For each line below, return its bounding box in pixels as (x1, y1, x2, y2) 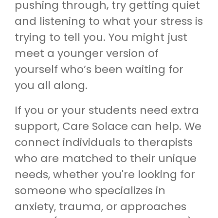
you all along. (15, 77, 88, 93)
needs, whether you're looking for (15, 166, 195, 182)
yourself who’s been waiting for (15, 61, 183, 77)
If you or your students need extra (15, 102, 199, 118)
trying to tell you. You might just (15, 29, 187, 45)
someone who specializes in (15, 182, 165, 198)
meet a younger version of (15, 45, 159, 61)
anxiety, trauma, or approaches (15, 199, 186, 214)
